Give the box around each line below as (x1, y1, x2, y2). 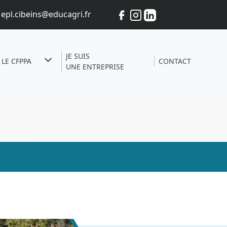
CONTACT (159, 56, 192, 66)
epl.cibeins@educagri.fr (1, 9, 91, 20)
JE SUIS (66, 51, 90, 61)
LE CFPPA (2, 56, 32, 66)
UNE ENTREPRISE (66, 61, 125, 71)
